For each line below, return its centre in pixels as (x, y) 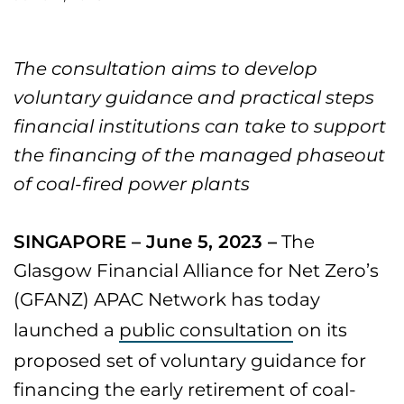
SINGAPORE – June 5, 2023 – (146, 242)
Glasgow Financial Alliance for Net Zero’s (197, 271)
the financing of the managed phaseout (200, 155)
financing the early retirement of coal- (185, 390)
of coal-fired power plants (132, 184)
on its (321, 330)
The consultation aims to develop (166, 69)
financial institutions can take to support (200, 126)
